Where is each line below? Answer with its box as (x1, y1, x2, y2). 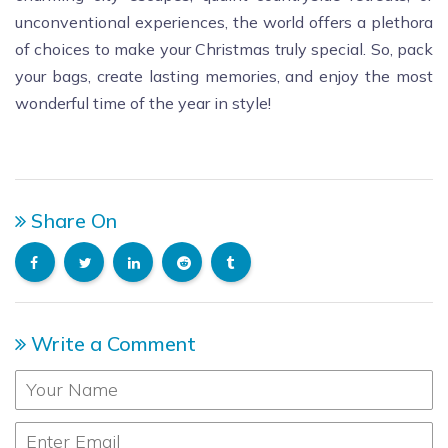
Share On (26, 207, 117, 233)
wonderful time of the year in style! (15, 92, 271, 113)
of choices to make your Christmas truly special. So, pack (15, 38, 433, 59)
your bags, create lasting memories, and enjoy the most (15, 65, 433, 86)
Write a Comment (26, 330, 196, 356)
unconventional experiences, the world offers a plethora (15, 11, 433, 32)
